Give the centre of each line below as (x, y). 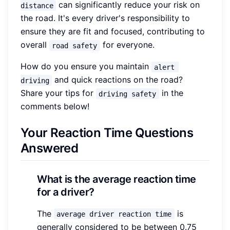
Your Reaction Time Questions (107, 133)
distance (37, 5)
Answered (50, 148)
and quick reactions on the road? (119, 80)
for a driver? (66, 192)
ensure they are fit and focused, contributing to (113, 32)
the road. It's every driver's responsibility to (105, 18)
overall (35, 45)
